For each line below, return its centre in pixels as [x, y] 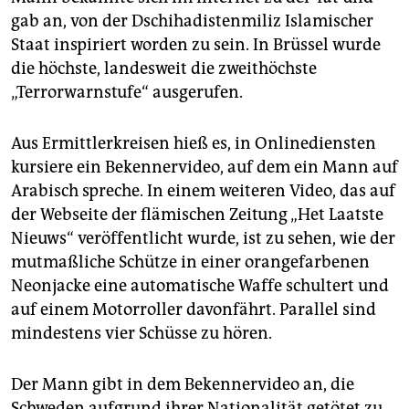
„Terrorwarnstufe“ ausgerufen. [127, 93]
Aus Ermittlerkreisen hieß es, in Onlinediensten [194, 144]
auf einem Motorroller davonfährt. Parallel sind [194, 310]
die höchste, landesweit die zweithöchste [164, 69]
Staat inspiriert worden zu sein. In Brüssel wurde [196, 45]
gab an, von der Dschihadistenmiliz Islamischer [192, 21]
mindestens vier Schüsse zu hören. [142, 334]
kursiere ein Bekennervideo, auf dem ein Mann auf [204, 168]
